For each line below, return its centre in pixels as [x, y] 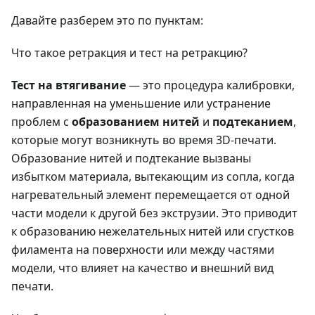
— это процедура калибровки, [210, 85]
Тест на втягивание [69, 85]
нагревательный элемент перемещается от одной [150, 194]
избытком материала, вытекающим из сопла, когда [153, 176]
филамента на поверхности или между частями [143, 249]
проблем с [41, 121]
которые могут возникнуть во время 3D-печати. [144, 140]
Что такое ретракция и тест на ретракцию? [129, 52]
